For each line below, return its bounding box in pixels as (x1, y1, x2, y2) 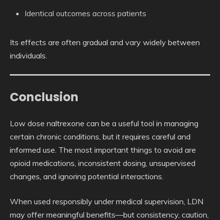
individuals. (10, 51, 47, 61)
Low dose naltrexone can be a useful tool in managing (10, 118, 198, 129)
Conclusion (10, 89, 79, 106)
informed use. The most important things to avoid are (10, 145, 196, 155)
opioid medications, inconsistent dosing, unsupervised (10, 158, 195, 168)
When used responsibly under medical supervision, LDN (10, 196, 203, 207)
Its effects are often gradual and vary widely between (10, 37, 200, 48)
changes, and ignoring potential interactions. (10, 171, 164, 182)
